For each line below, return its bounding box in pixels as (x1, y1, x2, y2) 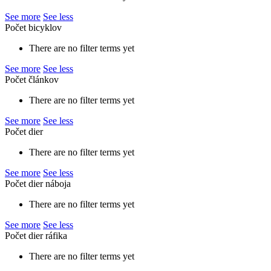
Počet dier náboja (5, 178, 71, 189)
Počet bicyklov (5, 22, 62, 33)
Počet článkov (5, 74, 59, 85)
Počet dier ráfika (5, 230, 67, 241)
